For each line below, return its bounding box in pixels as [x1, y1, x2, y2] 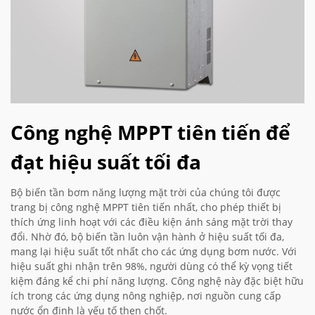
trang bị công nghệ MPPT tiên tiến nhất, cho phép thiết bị [11, 200, 281, 214]
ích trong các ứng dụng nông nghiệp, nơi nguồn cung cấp [11, 289, 281, 303]
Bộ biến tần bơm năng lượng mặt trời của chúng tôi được [11, 186, 281, 200]
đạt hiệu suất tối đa [11, 148, 201, 176]
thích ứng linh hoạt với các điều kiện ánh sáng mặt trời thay [11, 215, 292, 229]
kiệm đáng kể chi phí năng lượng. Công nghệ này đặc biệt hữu [11, 274, 304, 288]
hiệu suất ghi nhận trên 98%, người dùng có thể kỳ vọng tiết [11, 259, 292, 274]
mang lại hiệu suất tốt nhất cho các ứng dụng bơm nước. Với [11, 245, 297, 259]
